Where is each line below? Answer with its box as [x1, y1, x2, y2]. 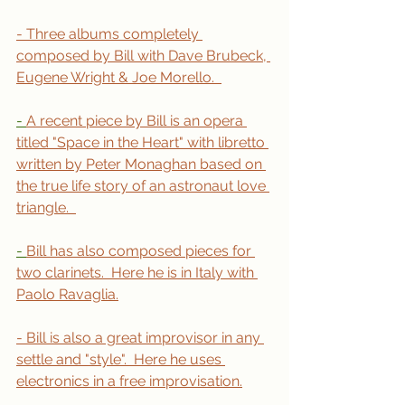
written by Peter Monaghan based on [16, 155, 266, 173]
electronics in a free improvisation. [16, 372, 242, 390]
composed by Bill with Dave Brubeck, [16, 46, 270, 64]
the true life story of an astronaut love [16, 176, 269, 194]
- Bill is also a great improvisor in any [16, 328, 264, 346]
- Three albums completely [16, 24, 202, 42]
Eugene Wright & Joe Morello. [16, 68, 221, 86]
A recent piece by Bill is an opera [26, 111, 247, 129]
